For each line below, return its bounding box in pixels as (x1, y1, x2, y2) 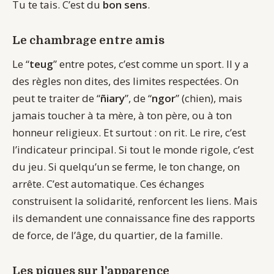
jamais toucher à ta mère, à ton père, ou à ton (12, 108, 232, 122)
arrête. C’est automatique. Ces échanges (12, 176, 204, 191)
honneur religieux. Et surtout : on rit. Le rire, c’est (12, 125, 246, 139)
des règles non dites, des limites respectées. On (12, 73, 239, 88)
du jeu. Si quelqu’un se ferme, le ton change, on (12, 159, 240, 174)
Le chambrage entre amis (12, 34, 165, 47)
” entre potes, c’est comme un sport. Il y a (53, 56, 249, 71)
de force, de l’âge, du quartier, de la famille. (12, 228, 223, 242)
